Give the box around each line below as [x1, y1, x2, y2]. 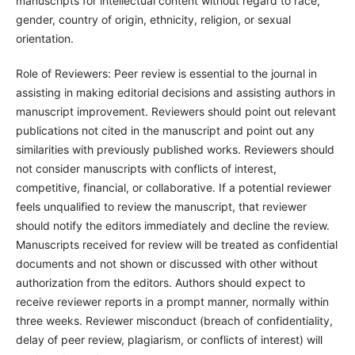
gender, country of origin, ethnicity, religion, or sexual [15, 12, 291, 26]
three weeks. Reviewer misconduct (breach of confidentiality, [15, 313, 333, 327]
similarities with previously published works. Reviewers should [15, 142, 334, 156]
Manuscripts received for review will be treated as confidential [15, 237, 338, 251]
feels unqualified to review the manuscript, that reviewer [15, 199, 307, 213]
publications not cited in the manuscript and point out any [15, 123, 315, 137]
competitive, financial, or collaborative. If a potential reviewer [15, 180, 331, 194]
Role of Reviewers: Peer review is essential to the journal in [15, 66, 317, 80]
